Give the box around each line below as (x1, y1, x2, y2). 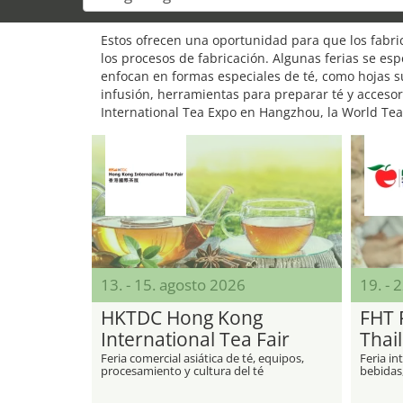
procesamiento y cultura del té (101, 363, 264, 379)
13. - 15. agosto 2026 (101, 274, 246, 295)
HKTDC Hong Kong (101, 305, 263, 330)
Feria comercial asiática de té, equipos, (101, 350, 304, 366)
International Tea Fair (101, 327, 290, 352)
